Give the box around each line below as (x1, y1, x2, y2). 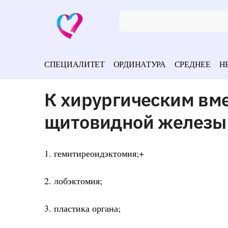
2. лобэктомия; (44, 175, 102, 187)
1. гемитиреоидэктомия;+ (44, 147, 144, 159)
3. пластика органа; (44, 202, 121, 215)
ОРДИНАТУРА (113, 59, 166, 69)
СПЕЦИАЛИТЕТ (44, 59, 105, 69)
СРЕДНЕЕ (174, 59, 211, 69)
